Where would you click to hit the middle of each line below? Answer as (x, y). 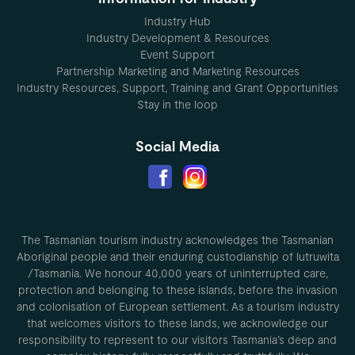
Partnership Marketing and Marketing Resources (177, 71)
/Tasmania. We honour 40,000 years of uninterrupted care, (177, 273)
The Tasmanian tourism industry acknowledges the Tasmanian (177, 240)
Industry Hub (177, 21)
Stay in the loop (177, 105)
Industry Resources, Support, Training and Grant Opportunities (177, 88)
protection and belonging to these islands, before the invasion (177, 290)
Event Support (177, 55)
